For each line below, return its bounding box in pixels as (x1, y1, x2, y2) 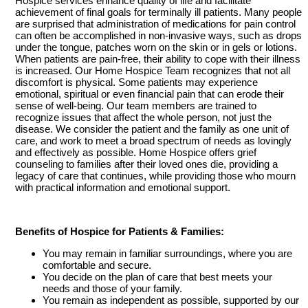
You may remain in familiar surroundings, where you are (42, 247, 292, 260)
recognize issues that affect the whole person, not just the (14, 111, 272, 124)
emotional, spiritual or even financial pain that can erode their (14, 88, 284, 100)
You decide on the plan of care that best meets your (42, 271, 272, 283)
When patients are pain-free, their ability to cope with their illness (14, 53, 300, 65)
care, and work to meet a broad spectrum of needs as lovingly (14, 135, 291, 147)
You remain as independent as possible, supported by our (42, 294, 299, 307)
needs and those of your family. (42, 283, 182, 295)
